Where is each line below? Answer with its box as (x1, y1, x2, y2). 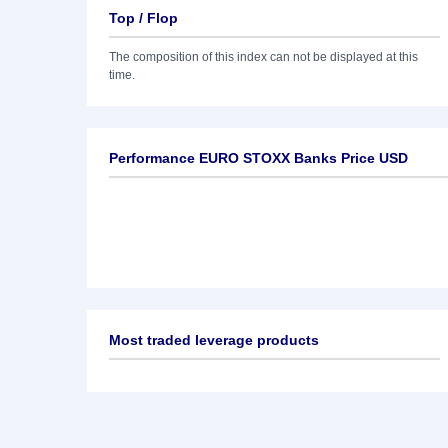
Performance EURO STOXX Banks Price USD (109, 150, 408, 166)
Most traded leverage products (109, 332, 319, 348)
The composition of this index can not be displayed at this (109, 50, 418, 64)
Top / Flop (109, 10, 178, 26)
